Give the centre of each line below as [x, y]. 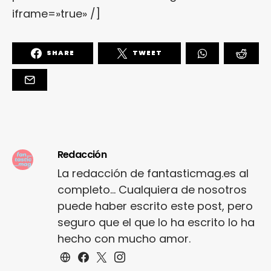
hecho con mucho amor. [124, 238]
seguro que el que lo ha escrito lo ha [156, 222]
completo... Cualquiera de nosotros [152, 189]
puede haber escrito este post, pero [155, 206]
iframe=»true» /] [56, 13]
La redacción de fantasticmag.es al [153, 173]
